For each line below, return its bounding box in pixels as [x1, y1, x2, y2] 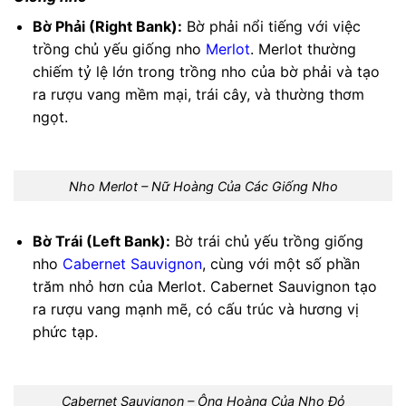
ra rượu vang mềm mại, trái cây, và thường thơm [32, 85, 364, 104]
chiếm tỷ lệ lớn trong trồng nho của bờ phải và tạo [32, 63, 380, 82]
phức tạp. [32, 323, 98, 342]
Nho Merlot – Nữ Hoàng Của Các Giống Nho [68, 178, 338, 194]
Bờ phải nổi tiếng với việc [181, 17, 361, 36]
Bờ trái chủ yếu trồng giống [169, 232, 363, 251]
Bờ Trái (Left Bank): [32, 232, 170, 251]
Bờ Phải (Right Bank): [32, 17, 182, 36]
